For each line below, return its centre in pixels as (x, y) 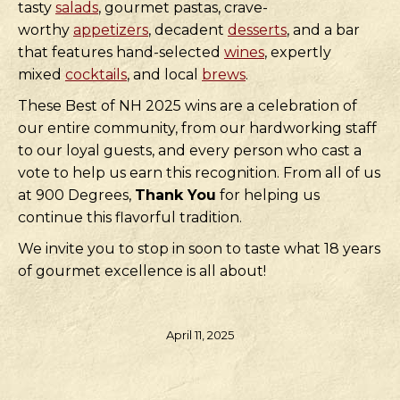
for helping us (268, 195)
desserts (257, 30)
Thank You (175, 195)
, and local (164, 75)
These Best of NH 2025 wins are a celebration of (187, 106)
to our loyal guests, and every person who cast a (190, 150)
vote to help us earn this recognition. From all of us (199, 173)
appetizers (111, 30)
